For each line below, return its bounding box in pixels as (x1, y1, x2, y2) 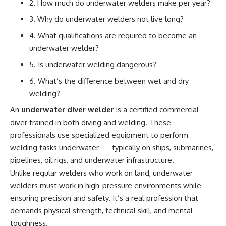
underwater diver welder (21, 105, 114, 115)
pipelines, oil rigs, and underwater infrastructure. (10, 155, 174, 165)
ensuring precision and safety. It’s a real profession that (10, 193, 198, 203)
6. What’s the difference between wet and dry (29, 76, 189, 86)
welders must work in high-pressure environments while (10, 181, 201, 191)
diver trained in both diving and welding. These (10, 118, 171, 128)
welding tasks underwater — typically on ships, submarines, (10, 143, 213, 153)
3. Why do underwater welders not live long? (29, 14, 184, 24)
